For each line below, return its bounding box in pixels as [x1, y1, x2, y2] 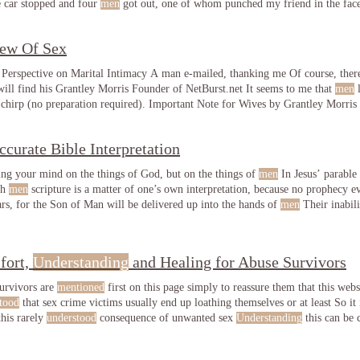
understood [47, 311, 96, 324]
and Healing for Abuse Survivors [129, 252, 346, 271]
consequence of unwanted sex [96, 311, 236, 324]
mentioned [57, 280, 104, 293]
